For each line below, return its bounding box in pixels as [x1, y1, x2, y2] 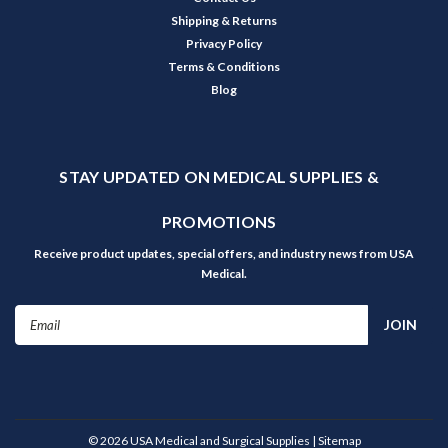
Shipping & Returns [171, 13, 277, 29]
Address [15, 328, 68, 346]
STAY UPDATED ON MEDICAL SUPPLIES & [59, 167, 379, 187]
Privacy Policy [186, 36, 262, 52]
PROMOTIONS [161, 212, 277, 232]
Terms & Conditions [168, 59, 280, 75]
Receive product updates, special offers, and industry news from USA [34, 246, 414, 262]
